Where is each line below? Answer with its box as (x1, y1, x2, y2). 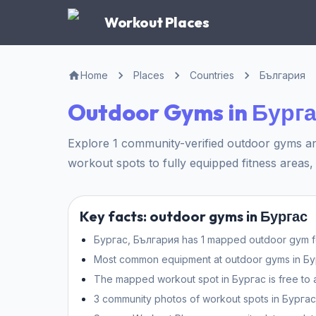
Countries (190, 69, 234, 81)
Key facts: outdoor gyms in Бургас (80, 207, 308, 226)
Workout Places (104, 13, 209, 31)
